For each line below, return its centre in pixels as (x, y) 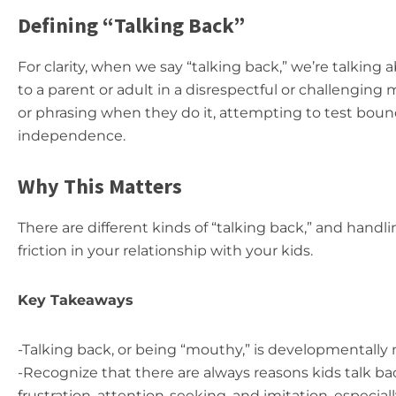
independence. (72, 136)
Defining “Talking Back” (131, 25)
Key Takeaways (76, 300)
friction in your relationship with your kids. (165, 251)
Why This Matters (100, 186)
